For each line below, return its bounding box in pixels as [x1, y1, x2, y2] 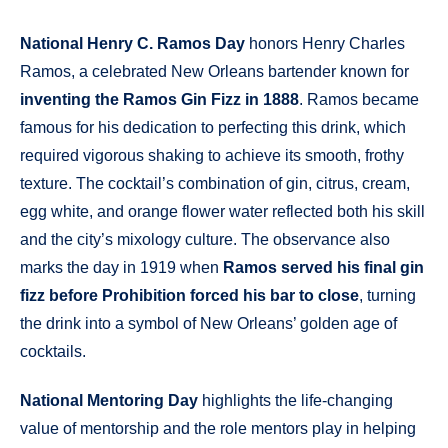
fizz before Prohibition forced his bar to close [20, 287, 359, 305]
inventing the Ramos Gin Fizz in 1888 [20, 91, 299, 109]
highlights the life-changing [198, 391, 393, 409]
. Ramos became [299, 91, 419, 109]
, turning [359, 287, 416, 305]
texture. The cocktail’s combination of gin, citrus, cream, [20, 175, 410, 193]
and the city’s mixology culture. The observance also [20, 231, 390, 249]
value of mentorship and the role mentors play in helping [20, 419, 416, 437]
